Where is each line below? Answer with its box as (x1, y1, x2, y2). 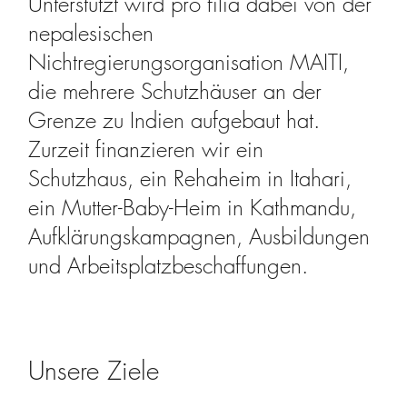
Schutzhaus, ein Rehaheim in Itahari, (28, 163, 352, 193)
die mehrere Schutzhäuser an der (28, 75, 323, 105)
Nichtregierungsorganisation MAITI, (28, 46, 350, 76)
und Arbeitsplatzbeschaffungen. (28, 250, 309, 280)
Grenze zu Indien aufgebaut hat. (28, 104, 321, 134)
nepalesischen (28, 17, 154, 47)
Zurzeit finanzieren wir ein (28, 134, 264, 164)
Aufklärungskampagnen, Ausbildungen (28, 221, 371, 251)
